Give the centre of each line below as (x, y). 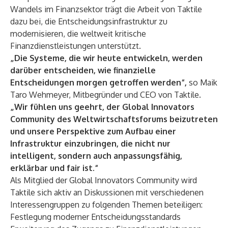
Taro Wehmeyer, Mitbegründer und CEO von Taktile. (106, 95)
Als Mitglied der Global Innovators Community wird (104, 180)
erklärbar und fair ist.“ (54, 168)
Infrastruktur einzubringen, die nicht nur (90, 144)
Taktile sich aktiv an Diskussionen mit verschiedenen (107, 192)
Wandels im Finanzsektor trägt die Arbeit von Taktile (106, 9)
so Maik (203, 82)
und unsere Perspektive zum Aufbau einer (93, 131)
